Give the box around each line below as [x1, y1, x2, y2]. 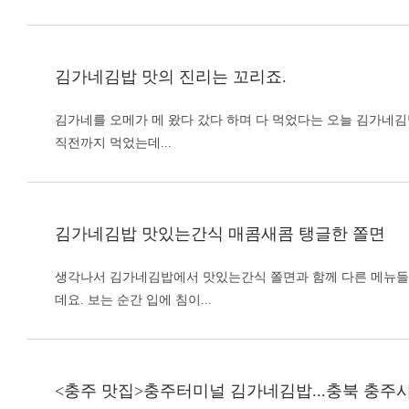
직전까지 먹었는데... [55, 135, 172, 150]
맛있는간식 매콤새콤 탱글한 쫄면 [137, 224, 385, 243]
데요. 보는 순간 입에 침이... [55, 292, 212, 307]
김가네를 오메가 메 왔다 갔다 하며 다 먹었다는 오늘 [55, 112, 356, 127]
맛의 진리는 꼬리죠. [137, 67, 287, 86]
